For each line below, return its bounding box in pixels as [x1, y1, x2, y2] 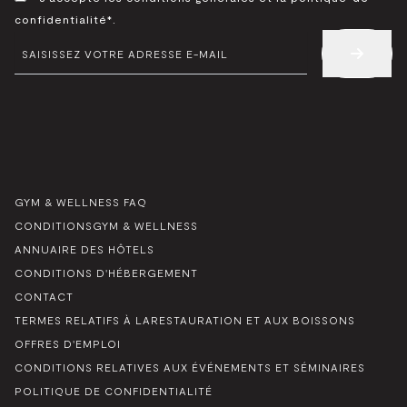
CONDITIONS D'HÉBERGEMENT [15, 265, 198, 279]
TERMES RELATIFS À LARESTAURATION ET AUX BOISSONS [15, 313, 355, 326]
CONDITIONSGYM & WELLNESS [15, 218, 198, 232]
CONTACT [15, 289, 74, 303]
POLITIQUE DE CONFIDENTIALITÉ [15, 383, 213, 397]
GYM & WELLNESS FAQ [15, 194, 147, 208]
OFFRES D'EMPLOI [15, 336, 121, 350]
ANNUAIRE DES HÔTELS [15, 242, 154, 255]
